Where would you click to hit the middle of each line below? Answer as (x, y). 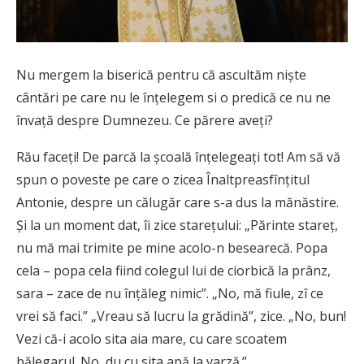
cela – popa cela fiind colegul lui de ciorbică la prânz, (173, 270)
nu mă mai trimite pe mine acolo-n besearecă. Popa (172, 247)
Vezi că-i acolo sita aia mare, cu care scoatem (152, 338)
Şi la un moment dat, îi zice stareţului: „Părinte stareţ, (177, 225)
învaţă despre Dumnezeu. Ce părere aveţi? (145, 120)
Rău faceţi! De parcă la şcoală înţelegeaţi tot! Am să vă (178, 156)
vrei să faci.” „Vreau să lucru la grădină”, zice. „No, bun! (181, 316)
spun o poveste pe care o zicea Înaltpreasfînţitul (163, 179)
